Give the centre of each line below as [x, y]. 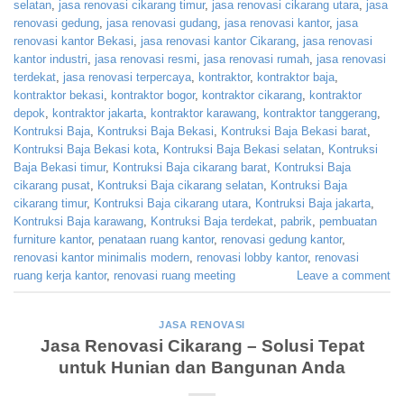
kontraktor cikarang [252, 95]
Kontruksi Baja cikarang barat [190, 167]
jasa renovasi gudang [162, 23]
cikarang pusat [52, 185]
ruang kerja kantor [60, 275]
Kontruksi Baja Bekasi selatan [242, 149]
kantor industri [50, 59]
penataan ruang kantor [156, 239]
